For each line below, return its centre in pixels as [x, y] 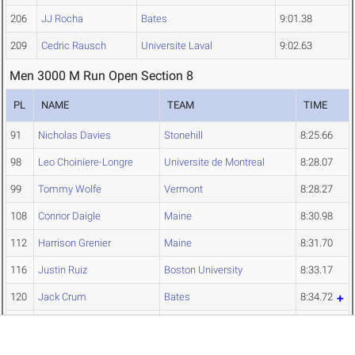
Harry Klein [62, 329]
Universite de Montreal [214, 162]
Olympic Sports [198, 324]
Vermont [183, 189]
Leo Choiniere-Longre [86, 162]
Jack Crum [62, 297]
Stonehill [183, 136]
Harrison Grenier [74, 243]
